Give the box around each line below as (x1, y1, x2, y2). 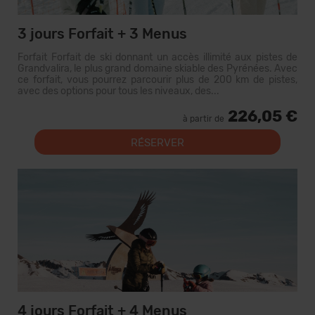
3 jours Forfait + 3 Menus (18, 25, 187, 42)
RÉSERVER (131, 136, 184, 149)
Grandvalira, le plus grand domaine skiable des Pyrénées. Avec (18, 63, 297, 75)
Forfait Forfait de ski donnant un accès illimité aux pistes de (18, 51, 297, 63)
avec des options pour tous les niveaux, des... (18, 85, 219, 97)
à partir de (183, 114, 224, 124)
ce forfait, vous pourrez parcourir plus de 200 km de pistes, (18, 74, 297, 86)
